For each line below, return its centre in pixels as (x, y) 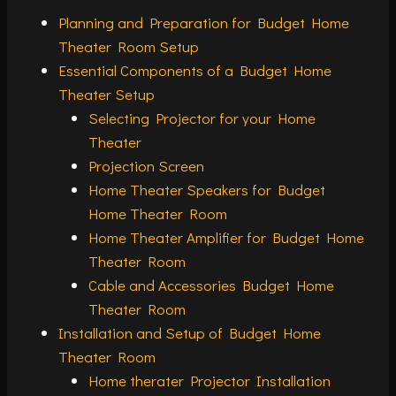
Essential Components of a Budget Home (195, 71)
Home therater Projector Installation (209, 381)
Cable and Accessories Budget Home (211, 286)
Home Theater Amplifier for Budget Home (226, 238)
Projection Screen (146, 166)
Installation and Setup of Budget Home (190, 333)
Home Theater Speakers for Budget (207, 190)
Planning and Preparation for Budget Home (204, 23)
